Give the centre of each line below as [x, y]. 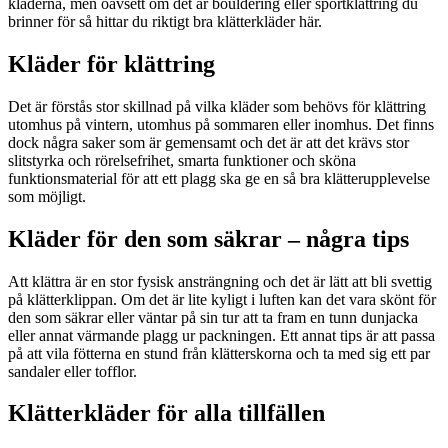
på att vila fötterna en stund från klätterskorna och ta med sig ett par [219, 353]
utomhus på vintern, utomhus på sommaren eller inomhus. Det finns [221, 124]
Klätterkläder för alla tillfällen [166, 413]
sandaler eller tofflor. [72, 371]
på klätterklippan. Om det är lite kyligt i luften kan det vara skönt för [222, 299]
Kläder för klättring [111, 63]
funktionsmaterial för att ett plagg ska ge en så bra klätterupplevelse [219, 178]
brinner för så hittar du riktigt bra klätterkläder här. [165, 21]
